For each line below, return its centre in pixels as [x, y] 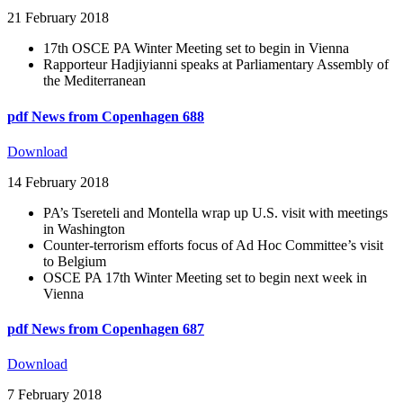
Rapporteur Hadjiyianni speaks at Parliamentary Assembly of [216, 65]
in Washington [84, 228]
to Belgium [75, 261]
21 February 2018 [58, 18]
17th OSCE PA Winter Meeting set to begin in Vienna [196, 49]
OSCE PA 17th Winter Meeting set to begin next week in [205, 277]
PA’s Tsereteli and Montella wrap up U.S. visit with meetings [215, 212]
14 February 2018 [58, 182]
